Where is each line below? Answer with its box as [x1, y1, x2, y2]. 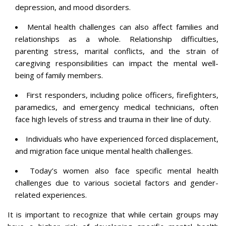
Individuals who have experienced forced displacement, [26, 133, 219, 144]
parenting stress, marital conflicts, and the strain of [15, 45, 218, 56]
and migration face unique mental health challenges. [15, 145, 193, 156]
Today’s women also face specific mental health [29, 165, 219, 176]
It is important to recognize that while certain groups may [8, 209, 218, 219]
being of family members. [15, 70, 103, 80]
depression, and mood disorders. [15, 2, 131, 12]
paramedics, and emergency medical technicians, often [15, 101, 218, 112]
